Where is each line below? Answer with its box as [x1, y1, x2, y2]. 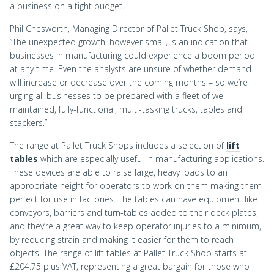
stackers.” [10, 117, 47, 129]
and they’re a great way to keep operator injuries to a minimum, [10, 220, 261, 232]
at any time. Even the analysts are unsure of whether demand [10, 63, 251, 75]
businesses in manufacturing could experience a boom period [10, 50, 255, 62]
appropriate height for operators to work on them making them [10, 180, 262, 192]
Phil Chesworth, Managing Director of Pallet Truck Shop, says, [10, 23, 248, 35]
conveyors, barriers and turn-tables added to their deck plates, [10, 207, 258, 219]
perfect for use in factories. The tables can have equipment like [10, 193, 257, 206]
